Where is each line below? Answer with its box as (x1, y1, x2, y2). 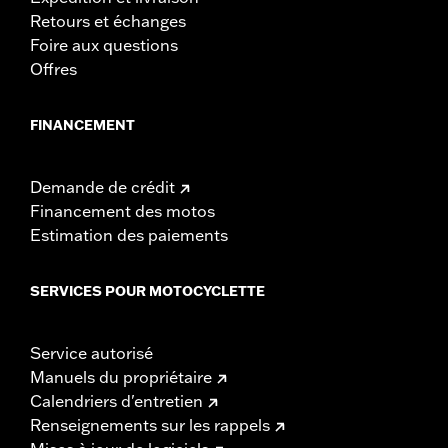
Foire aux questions (30, 34, 178, 55)
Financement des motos (30, 200, 215, 221)
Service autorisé (30, 342, 153, 363)
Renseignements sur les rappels (30, 414, 270, 435)
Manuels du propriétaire (30, 366, 212, 387)
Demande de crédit (30, 176, 175, 197)
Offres (30, 58, 77, 79)
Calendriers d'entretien (30, 390, 203, 411)
